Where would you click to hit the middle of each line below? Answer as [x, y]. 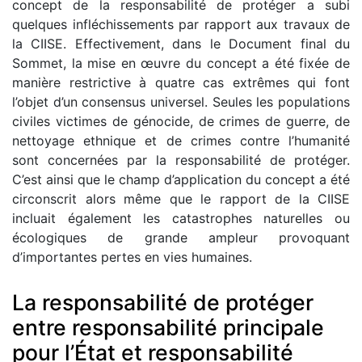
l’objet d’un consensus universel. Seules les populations [181, 101]
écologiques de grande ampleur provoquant [181, 237]
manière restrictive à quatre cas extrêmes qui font [181, 82]
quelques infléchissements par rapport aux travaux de [181, 24]
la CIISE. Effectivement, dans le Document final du [181, 43]
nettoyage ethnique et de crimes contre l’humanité [181, 140]
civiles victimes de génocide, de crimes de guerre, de [181, 121]
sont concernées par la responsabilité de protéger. [181, 160]
